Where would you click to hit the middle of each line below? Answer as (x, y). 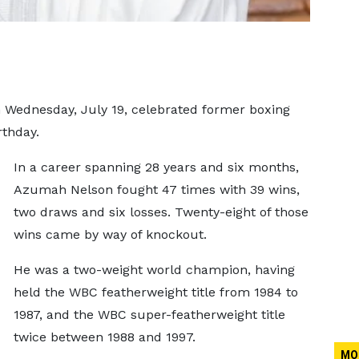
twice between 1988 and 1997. (104, 337)
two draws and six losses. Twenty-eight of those (161, 212)
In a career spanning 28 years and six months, (156, 167)
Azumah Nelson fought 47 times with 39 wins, (156, 190)
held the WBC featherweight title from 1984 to (155, 292)
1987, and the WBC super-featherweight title (149, 315)
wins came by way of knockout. (110, 234)
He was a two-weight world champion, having (154, 270)
